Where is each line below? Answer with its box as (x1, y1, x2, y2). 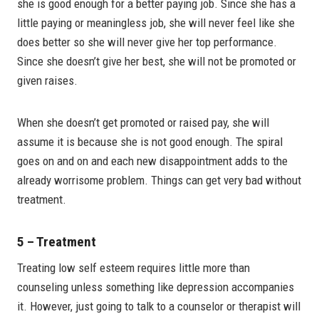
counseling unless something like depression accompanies (17, 280, 294, 295)
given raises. (17, 73, 78, 88)
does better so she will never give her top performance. (17, 34, 277, 49)
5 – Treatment (17, 233, 96, 250)
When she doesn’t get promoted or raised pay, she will (17, 115, 269, 130)
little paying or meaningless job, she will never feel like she (17, 15, 295, 30)
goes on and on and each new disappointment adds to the (17, 153, 288, 168)
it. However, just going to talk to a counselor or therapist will (17, 299, 300, 314)
